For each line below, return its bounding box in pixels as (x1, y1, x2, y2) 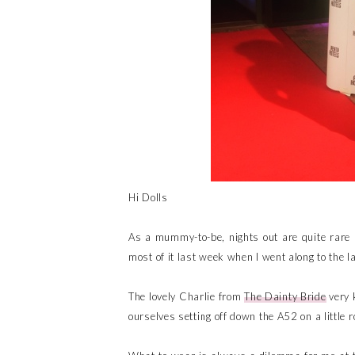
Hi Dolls (128, 191, 168, 204)
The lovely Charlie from (128, 290, 245, 303)
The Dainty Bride (244, 290, 326, 303)
